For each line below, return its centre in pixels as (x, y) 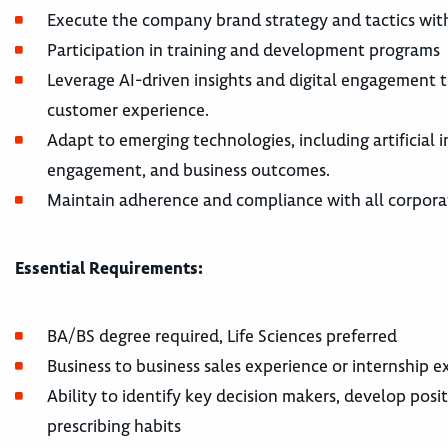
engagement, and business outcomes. (188, 170)
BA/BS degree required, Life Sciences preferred (222, 336)
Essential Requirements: (109, 268)
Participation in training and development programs (243, 50)
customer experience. (128, 110)
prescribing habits (114, 426)
